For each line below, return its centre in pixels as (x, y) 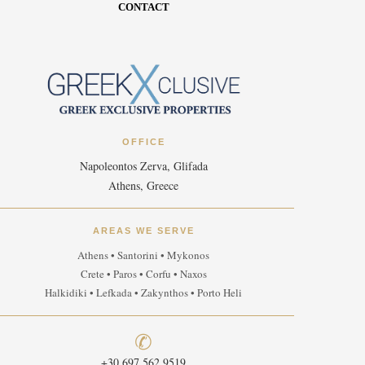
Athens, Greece (143, 185)
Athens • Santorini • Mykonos (143, 255)
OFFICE (143, 141)
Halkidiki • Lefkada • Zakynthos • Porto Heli (143, 292)
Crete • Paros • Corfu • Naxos (143, 273)
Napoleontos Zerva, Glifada (143, 165)
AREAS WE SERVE (143, 230)
